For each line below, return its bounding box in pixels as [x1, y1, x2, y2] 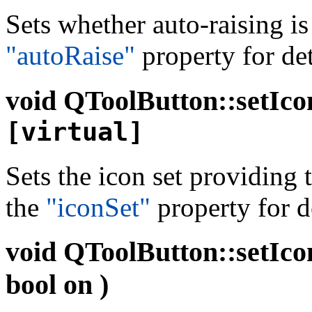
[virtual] [6, 116, 143, 147]
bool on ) [6, 269, 109, 301]
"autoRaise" [6, 40, 135, 71]
